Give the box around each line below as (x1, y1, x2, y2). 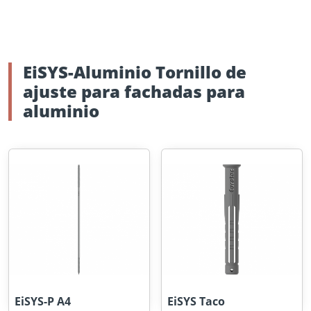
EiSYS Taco (167, 294, 225, 309)
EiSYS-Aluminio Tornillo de (23, 60, 246, 83)
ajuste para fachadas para (23, 80, 245, 103)
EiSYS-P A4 (15, 294, 71, 309)
